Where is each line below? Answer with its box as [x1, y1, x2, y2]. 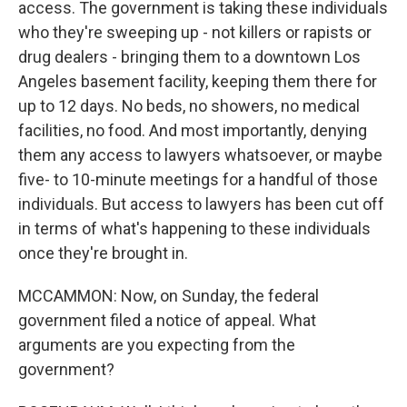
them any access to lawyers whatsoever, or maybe [18, 145, 382, 164]
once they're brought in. [18, 243, 188, 263]
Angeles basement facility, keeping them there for [18, 72, 377, 91]
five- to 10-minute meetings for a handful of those [18, 170, 378, 189]
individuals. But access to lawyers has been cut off [18, 194, 384, 213]
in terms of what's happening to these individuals [18, 219, 371, 238]
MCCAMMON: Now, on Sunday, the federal [18, 286, 319, 305]
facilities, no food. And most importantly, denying [18, 121, 367, 140]
